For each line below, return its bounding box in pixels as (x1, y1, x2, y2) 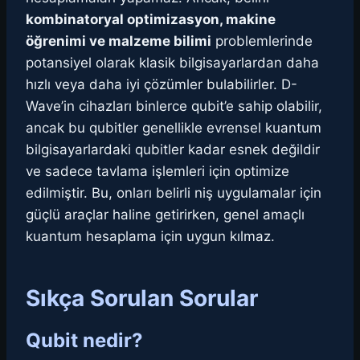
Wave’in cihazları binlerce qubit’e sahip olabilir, (26, 98, 322, 115)
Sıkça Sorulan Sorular (26, 284, 258, 313)
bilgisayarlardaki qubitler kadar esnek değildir (26, 141, 320, 158)
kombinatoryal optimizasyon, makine (26, 11, 276, 28)
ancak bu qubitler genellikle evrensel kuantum (26, 120, 321, 137)
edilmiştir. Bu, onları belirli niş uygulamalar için (26, 185, 321, 202)
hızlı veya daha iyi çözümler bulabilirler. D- (26, 76, 297, 93)
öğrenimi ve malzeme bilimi (26, 33, 211, 50)
